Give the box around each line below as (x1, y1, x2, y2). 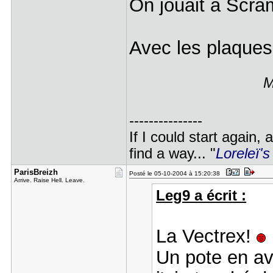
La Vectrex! (156, 225, 257, 246)
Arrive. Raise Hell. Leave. (13, 177, 85, 183)
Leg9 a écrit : (156, 188, 247, 204)
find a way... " (129, 146, 216, 161)
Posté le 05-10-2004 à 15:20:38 (129, 170, 224, 177)
